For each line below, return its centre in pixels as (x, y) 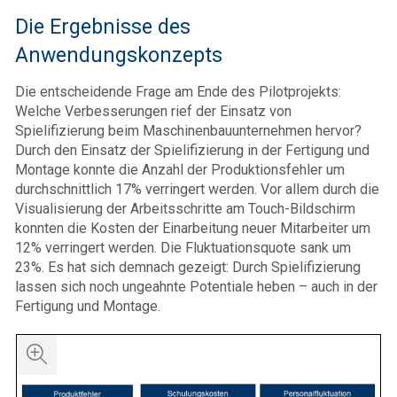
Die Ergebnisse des (103, 27)
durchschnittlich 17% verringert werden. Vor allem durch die (197, 190)
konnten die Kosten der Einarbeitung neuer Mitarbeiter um (193, 229)
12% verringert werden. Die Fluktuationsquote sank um (183, 248)
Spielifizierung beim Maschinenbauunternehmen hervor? (188, 131)
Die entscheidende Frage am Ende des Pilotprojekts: (178, 92)
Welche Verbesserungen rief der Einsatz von (153, 112)
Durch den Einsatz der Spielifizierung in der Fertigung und (192, 151)
